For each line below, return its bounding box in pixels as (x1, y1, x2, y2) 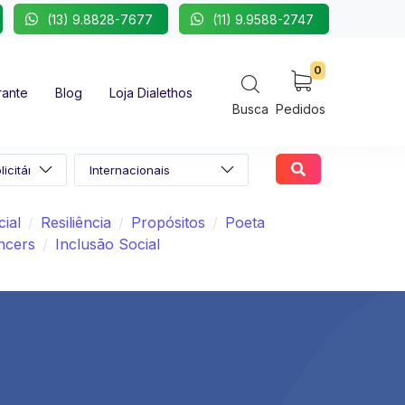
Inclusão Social (55, 235, 160, 254)
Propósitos (131, 213, 205, 232)
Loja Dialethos (109, 85, 193, 100)
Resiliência (41, 213, 111, 232)
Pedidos (276, 101, 325, 117)
